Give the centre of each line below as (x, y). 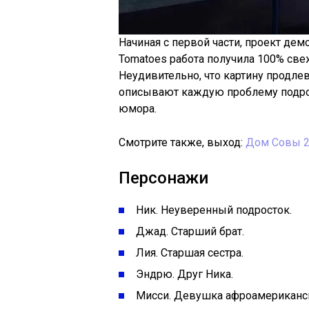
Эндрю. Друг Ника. (185, 274)
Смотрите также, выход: (182, 142)
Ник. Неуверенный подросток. (214, 210)
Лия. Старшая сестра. (190, 253)
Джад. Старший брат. (190, 231)
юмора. (138, 109)
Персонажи (163, 178)
